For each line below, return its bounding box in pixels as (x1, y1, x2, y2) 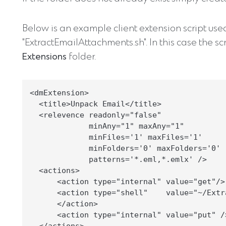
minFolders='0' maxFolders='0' (30, 144, 220, 153)
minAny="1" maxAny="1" (30, 122, 184, 131)
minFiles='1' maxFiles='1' (30, 133, 202, 142)
